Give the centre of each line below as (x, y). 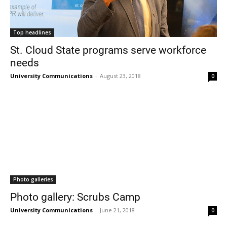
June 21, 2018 (117, 210)
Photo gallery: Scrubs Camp (75, 196)
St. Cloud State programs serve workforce (108, 49)
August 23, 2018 (120, 75)
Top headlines (32, 32)
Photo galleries (33, 179)
